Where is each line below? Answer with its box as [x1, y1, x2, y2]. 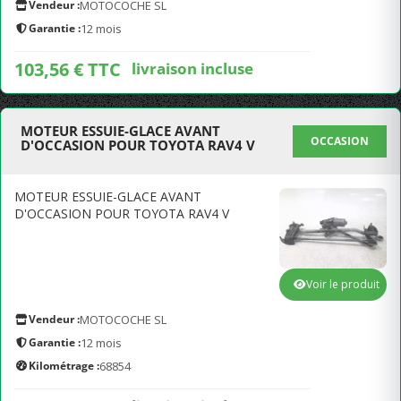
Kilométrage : [29, 358, 99, 373]
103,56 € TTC [14, 57, 121, 81]
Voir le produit [306, 277, 380, 292]
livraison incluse [132, 57, 253, 79]
